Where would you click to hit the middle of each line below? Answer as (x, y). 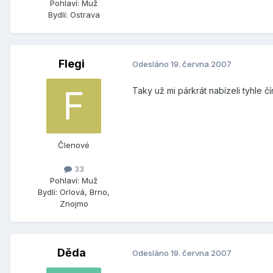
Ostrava (85, 14)
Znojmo (74, 203)
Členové (74, 145)
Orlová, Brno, (85, 192)
